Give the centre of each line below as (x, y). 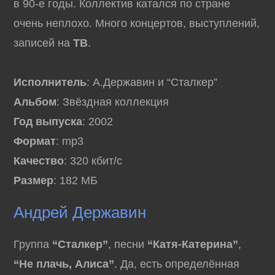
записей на (44, 43)
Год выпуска (48, 122)
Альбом (35, 102)
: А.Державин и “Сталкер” (152, 82)
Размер (34, 180)
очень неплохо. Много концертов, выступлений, (137, 23)
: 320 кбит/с (93, 161)
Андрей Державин (80, 212)
